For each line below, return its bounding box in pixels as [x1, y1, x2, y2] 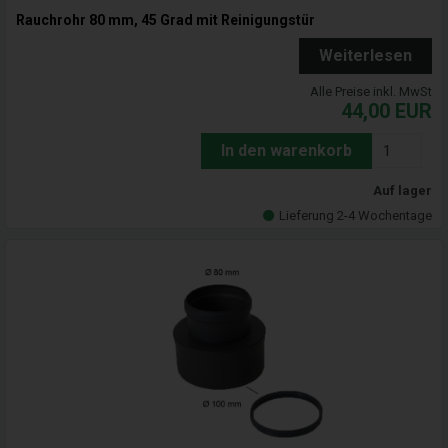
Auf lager [373, 183, 432, 199]
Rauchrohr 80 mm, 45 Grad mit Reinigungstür [16, 12, 315, 29]
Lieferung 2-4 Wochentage [279, 208, 432, 224]
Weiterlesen [319, 46, 412, 66]
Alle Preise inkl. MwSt [310, 84, 432, 100]
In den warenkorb [221, 141, 352, 161]
